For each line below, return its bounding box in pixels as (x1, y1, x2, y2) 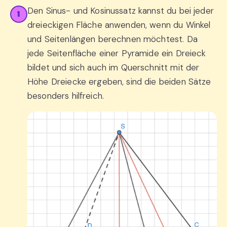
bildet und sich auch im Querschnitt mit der (27, 62, 200, 73)
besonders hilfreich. (27, 90, 104, 101)
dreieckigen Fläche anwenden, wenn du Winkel (27, 19, 211, 30)
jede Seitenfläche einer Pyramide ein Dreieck (27, 48, 206, 59)
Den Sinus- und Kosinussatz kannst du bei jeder (27, 5, 214, 16)
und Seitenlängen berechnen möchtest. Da (27, 33, 198, 45)
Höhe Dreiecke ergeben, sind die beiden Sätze (27, 76, 211, 87)
